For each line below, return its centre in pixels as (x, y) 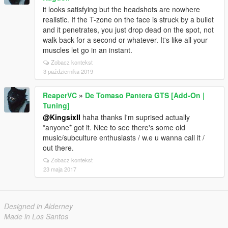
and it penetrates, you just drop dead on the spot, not (128, 30)
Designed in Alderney (38, 206)
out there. (58, 148)
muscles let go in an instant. (88, 50)
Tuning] (56, 105)
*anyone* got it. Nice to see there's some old (114, 127)
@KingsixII (62, 117)
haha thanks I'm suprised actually (135, 117)
